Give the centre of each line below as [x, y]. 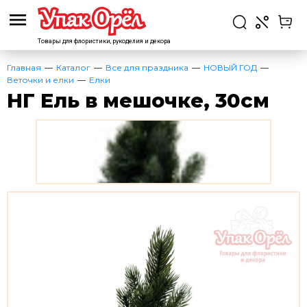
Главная [24, 67]
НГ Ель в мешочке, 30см [138, 100]
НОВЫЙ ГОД [230, 67]
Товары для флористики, [74, 41]
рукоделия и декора [141, 41]
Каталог [73, 67]
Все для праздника [147, 67]
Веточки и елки [40, 80]
